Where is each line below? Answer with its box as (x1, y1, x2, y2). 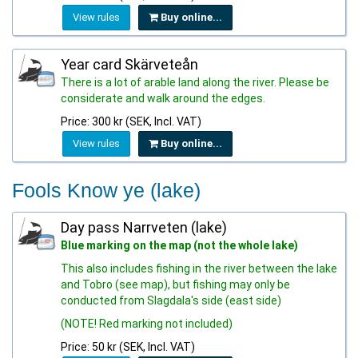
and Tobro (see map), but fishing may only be (61, 278, 290, 291)
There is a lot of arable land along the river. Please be (61, 76, 329, 89)
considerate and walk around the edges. (61, 92, 265, 105)
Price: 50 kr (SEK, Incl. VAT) (61, 340, 195, 353)
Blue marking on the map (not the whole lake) (61, 239, 298, 252)
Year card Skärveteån (61, 56, 198, 73)
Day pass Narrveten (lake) (61, 219, 227, 236)
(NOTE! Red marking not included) (61, 317, 233, 330)
